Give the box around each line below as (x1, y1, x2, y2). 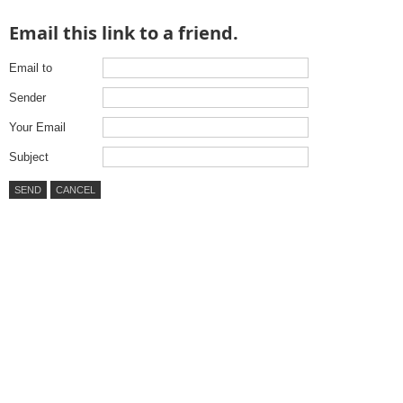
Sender (9, 91, 46, 104)
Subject (9, 150, 49, 164)
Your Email (9, 121, 66, 134)
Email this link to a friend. (9, 21, 238, 45)
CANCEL (56, 184, 95, 195)
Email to (9, 61, 52, 75)
